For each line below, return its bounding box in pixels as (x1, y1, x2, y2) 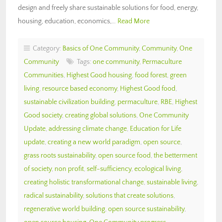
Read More (117, 17, 150, 25)
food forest (135, 71, 167, 79)
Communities (24, 71, 63, 79)
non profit (55, 165, 84, 173)
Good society (24, 111, 62, 119)
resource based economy (42, 84, 117, 93)
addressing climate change (49, 124, 127, 133)
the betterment (154, 151, 197, 160)
